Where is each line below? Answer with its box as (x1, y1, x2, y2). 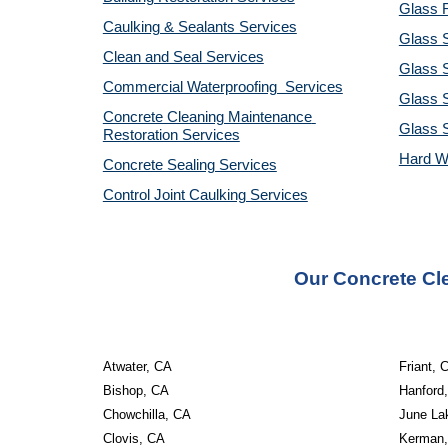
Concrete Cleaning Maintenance (102, 109, 312, 125)
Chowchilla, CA (102, 407, 191, 422)
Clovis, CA (102, 431, 165, 446)
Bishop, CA (102, 383, 169, 398)
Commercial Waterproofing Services (102, 79, 343, 95)
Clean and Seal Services (102, 49, 264, 65)
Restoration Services (102, 127, 240, 143)
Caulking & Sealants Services (102, 19, 297, 35)
